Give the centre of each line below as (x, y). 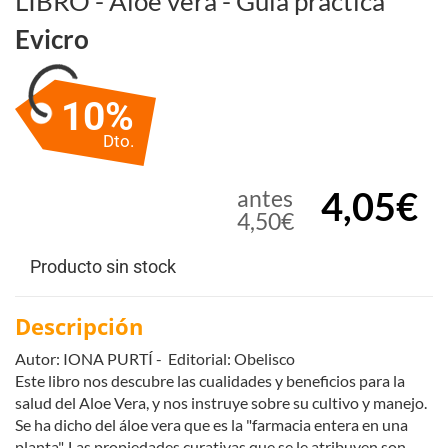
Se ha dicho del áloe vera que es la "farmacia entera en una (211, 424)
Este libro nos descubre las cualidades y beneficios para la (210, 380)
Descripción (79, 325)
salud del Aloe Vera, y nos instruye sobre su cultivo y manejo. (221, 402)
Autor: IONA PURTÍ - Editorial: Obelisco (155, 358)
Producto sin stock (103, 266)
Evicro (52, 38)
